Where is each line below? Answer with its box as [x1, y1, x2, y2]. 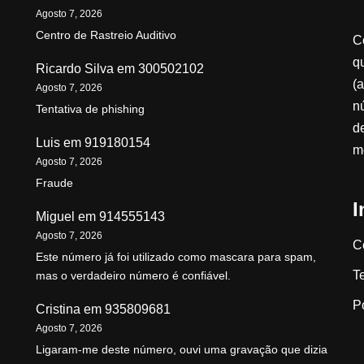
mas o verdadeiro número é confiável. [36, 269, 231, 283]
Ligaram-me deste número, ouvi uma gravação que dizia [36, 343, 327, 357]
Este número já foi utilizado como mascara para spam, [36, 250, 316, 264]
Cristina [36, 302, 80, 317]
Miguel [36, 210, 75, 224]
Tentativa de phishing [36, 102, 145, 116]
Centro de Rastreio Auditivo [36, 28, 176, 42]
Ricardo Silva [36, 62, 114, 76]
